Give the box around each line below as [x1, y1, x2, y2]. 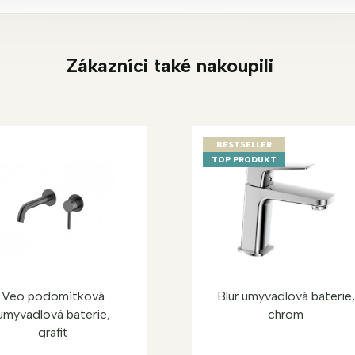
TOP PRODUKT [212, 154, 277, 165]
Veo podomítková [2, 288, 105, 303]
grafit [38, 324, 69, 340]
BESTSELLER [216, 139, 272, 150]
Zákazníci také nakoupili [66, 53, 273, 77]
